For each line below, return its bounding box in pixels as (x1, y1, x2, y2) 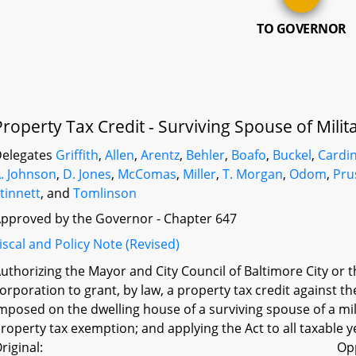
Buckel (273, 146, 312, 164)
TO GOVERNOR (257, 20, 346, 37)
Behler (186, 146, 226, 164)
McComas (118, 165, 177, 183)
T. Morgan (222, 165, 284, 183)
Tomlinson (73, 184, 137, 202)
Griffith (56, 146, 99, 164)
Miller (183, 165, 217, 183)
